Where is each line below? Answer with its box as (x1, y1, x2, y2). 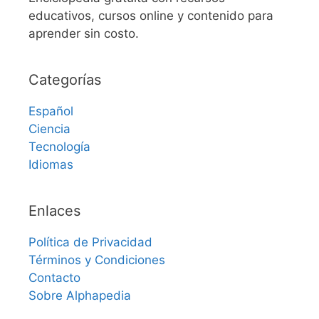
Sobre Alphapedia (28, 288, 131, 303)
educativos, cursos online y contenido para (28, 9, 273, 23)
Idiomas (28, 157, 73, 172)
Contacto (28, 271, 80, 286)
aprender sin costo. (28, 26, 139, 41)
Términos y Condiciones (28, 253, 165, 268)
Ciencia (28, 122, 70, 137)
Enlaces (28, 202, 80, 220)
